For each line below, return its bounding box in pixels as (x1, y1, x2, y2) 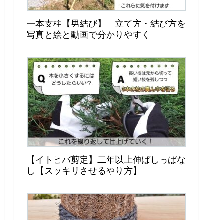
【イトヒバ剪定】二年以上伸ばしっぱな (27, 155, 186, 165)
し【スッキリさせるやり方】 (27, 166, 141, 176)
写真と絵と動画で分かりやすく (27, 29, 150, 40)
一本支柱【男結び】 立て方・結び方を (27, 18, 186, 28)
